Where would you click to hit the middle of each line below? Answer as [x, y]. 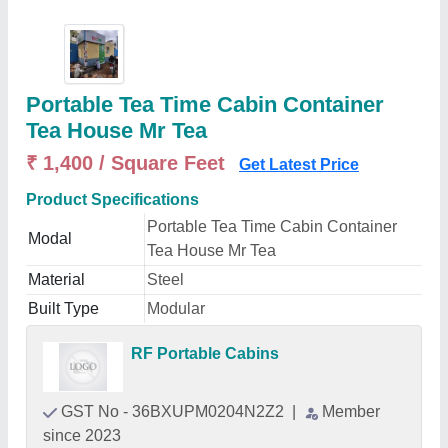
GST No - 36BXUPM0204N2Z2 [174, 411]
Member [351, 411]
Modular [176, 308]
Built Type [63, 308]
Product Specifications [112, 199]
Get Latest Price [299, 164]
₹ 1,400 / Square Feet [128, 163]
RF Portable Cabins [205, 353]
